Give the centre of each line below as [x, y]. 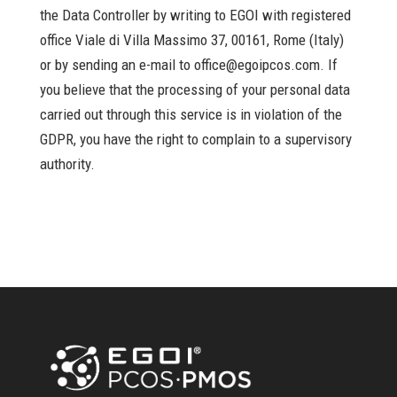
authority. [67, 164]
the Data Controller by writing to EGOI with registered [195, 15]
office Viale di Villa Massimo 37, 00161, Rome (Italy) [191, 40]
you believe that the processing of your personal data [195, 90]
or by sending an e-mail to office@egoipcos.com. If [188, 65]
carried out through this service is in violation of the [191, 114]
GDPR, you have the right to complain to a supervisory [195, 139]
